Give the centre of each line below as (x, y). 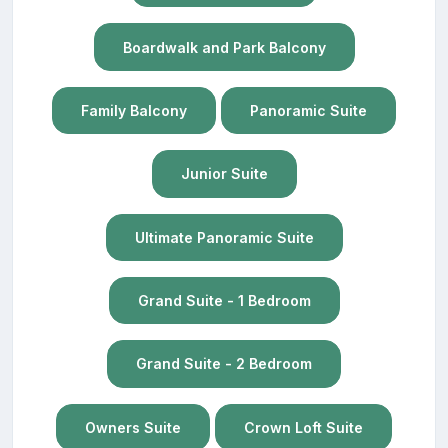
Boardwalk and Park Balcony (224, 47)
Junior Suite (224, 174)
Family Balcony (134, 110)
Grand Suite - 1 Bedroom (224, 301)
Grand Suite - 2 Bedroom (224, 364)
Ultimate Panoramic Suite (224, 237)
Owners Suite (133, 427)
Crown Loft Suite (303, 427)
